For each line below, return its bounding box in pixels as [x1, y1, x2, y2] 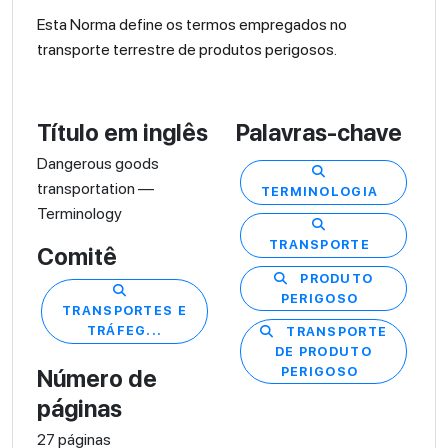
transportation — [37, 178, 154, 198]
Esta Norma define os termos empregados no [37, 14, 347, 34]
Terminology [37, 203, 122, 223]
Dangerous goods [37, 153, 159, 173]
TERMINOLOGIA [260, 184, 379, 200]
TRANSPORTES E [62, 303, 187, 319]
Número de [37, 364, 157, 393]
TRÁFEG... [86, 323, 163, 339]
